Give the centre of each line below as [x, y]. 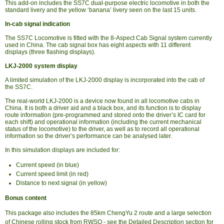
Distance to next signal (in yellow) [61, 183]
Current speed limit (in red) [52, 174]
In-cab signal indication [37, 24]
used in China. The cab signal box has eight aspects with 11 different [98, 45]
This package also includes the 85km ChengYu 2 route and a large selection [108, 213]
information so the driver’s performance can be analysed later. [88, 136]
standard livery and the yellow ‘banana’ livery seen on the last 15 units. [101, 10]
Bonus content [26, 198]
